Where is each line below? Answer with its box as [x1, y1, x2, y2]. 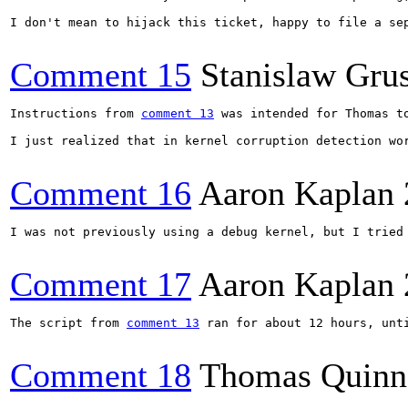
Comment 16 [10, 174, 191, 212]
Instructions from [10, 107, 141, 120]
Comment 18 [10, 356, 191, 394]
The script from [10, 316, 127, 330]
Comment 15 [10, 56, 191, 94]
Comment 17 [10, 265, 191, 303]
